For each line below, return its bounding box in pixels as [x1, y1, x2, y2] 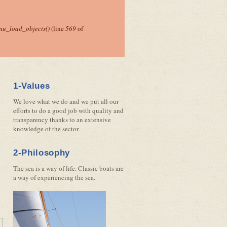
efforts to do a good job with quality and [13, 106, 124, 115]
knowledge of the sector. [13, 124, 80, 133]
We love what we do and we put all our [13, 97, 119, 106]
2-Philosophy [13, 148, 70, 158]
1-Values [13, 81, 50, 91]
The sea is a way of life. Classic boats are [13, 164, 124, 173]
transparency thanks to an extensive [13, 115, 111, 124]
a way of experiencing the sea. [13, 173, 95, 182]
